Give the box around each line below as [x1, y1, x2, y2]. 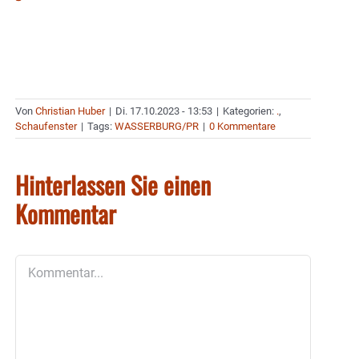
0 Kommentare [209, 120, 276, 133]
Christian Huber [35, 105, 105, 118]
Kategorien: [223, 105, 276, 118]
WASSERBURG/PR [115, 120, 199, 133]
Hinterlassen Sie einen [15, 167, 211, 204]
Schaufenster [15, 120, 77, 133]
